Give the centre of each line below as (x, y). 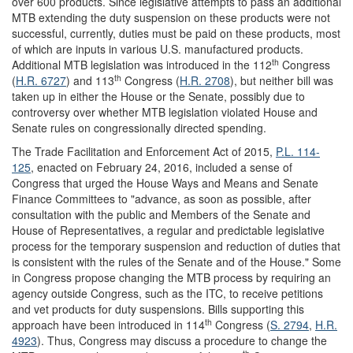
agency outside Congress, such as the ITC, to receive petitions (167, 294)
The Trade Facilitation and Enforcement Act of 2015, (144, 152)
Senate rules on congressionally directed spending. (139, 128)
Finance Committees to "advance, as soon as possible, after (162, 199)
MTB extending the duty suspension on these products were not (171, 18)
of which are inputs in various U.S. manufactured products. (158, 49)
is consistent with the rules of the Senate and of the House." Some (176, 262)
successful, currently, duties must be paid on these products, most (176, 33)
